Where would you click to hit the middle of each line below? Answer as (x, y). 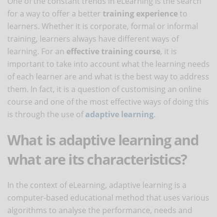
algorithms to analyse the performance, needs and (100, 210)
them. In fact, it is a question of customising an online (104, 89)
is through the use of (46, 114)
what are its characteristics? (97, 159)
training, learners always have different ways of (93, 39)
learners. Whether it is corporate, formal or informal (103, 26)
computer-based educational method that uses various (108, 197)
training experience (139, 13)
